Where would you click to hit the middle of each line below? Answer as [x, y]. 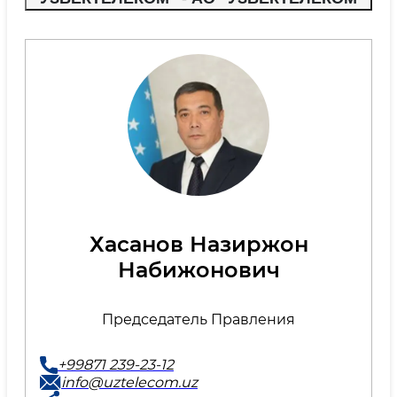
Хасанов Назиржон [198, 244]
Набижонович [198, 269]
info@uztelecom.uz [129, 382]
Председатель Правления [198, 319]
